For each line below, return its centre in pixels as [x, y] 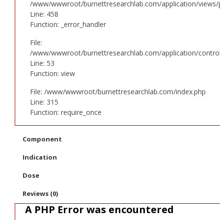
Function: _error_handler [68, 24]
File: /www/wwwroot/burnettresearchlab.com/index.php [118, 91]
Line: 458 [44, 14]
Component [42, 139]
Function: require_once [66, 112]
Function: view [53, 73]
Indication [40, 157]
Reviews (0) [40, 193]
